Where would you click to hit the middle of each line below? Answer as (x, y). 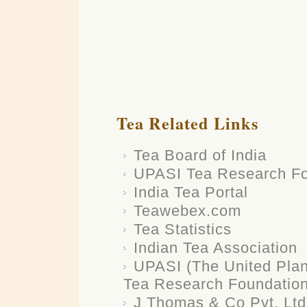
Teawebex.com (187, 210)
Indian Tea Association (215, 247)
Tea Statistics (182, 229)
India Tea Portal (191, 192)
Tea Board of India (200, 155)
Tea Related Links (187, 123)
